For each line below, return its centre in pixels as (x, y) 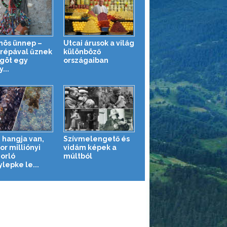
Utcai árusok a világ (99, 43)
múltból (78, 156)
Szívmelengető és (97, 139)
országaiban (86, 60)
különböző (82, 51)
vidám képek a (90, 147)
